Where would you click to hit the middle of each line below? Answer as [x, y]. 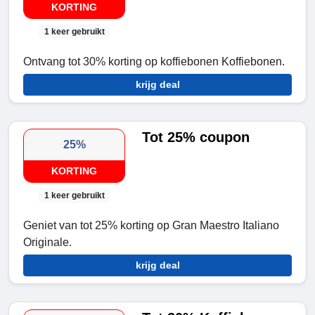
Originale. [47, 243]
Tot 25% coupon [196, 137]
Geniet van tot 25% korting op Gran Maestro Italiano [151, 226]
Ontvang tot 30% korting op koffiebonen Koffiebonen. [154, 62]
